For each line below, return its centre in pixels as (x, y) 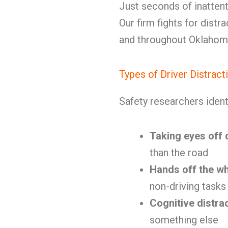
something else (184, 220)
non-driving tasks (188, 186)
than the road (179, 153)
